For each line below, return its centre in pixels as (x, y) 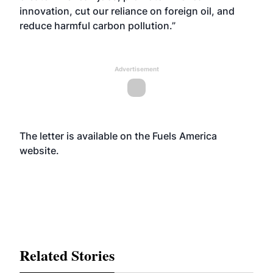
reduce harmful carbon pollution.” (97, 26)
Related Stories (67, 255)
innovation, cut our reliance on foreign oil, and (127, 11)
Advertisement (136, 69)
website (38, 151)
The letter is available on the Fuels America (118, 136)
